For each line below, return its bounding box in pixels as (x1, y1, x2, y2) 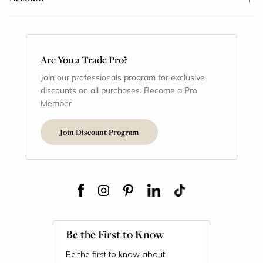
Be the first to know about (66, 249, 165, 260)
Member (41, 97, 72, 109)
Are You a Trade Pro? (41, 52, 127, 66)
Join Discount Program (60, 126, 139, 137)
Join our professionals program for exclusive (41, 71, 205, 83)
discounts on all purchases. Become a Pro (41, 84, 197, 96)
